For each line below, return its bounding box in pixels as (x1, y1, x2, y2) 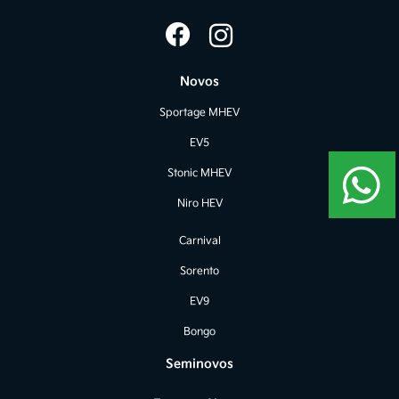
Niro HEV (176, 197, 223, 211)
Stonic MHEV (167, 167, 232, 181)
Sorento (180, 265, 219, 279)
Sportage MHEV (159, 106, 240, 120)
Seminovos (166, 356, 233, 372)
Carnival (178, 234, 221, 248)
